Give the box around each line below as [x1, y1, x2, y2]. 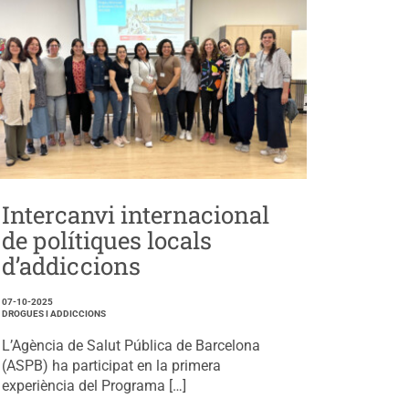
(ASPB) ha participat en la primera [2, 356, 222, 374]
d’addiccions [2, 249, 142, 281]
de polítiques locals [2, 224, 213, 256]
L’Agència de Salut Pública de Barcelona [2, 336, 261, 354]
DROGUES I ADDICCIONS [2, 308, 107, 319]
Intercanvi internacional [2, 198, 270, 230]
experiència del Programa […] [2, 376, 187, 394]
